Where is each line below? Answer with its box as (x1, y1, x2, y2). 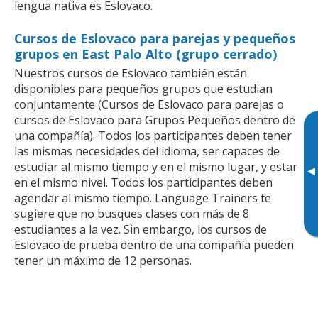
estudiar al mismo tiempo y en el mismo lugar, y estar (14, 158, 297, 175)
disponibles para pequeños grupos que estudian (14, 80, 273, 97)
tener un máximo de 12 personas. (14, 252, 192, 268)
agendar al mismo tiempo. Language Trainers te (14, 190, 271, 206)
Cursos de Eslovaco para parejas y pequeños (14, 29, 295, 47)
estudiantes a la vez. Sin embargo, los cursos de (14, 221, 267, 237)
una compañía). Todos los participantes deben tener (14, 127, 292, 143)
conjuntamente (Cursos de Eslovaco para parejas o (14, 96, 284, 112)
